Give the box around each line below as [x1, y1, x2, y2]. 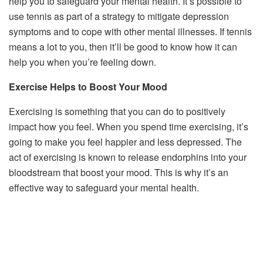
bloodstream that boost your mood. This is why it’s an [9, 165, 228, 179]
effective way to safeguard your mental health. [9, 180, 199, 194]
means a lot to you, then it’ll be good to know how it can [9, 39, 237, 53]
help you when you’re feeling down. [9, 55, 156, 69]
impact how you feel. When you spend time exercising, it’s [9, 119, 248, 133]
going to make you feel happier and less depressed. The [9, 134, 242, 149]
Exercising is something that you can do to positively [9, 104, 225, 118]
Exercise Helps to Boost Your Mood [9, 79, 167, 93]
